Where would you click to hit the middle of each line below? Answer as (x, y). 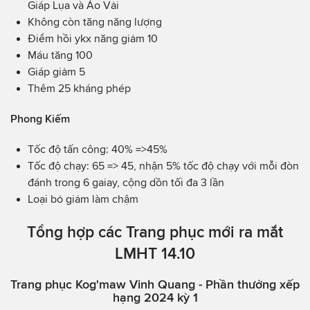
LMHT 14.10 (155, 254)
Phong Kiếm (40, 119)
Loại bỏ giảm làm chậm (83, 199)
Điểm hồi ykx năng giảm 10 (93, 39)
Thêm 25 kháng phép (79, 89)
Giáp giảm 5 (56, 72)
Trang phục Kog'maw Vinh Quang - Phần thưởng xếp (155, 285)
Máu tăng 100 (60, 55)
